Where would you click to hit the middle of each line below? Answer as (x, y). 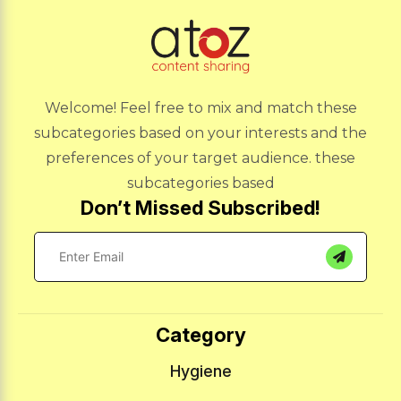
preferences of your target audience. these (200, 158)
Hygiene (200, 371)
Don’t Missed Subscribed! (200, 207)
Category (200, 334)
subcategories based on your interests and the (200, 132)
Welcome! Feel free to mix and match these (200, 107)
